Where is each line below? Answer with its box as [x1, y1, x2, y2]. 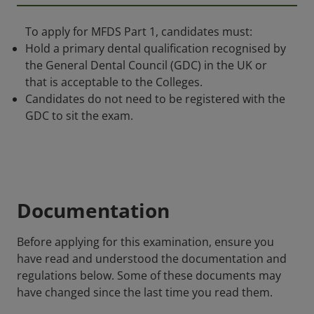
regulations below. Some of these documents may [17, 268, 281, 284]
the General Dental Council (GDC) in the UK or [25, 57, 267, 74]
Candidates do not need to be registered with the [25, 91, 285, 107]
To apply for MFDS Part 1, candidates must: [25, 24, 252, 40]
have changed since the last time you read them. [17, 285, 273, 301]
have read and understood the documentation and [17, 251, 287, 267]
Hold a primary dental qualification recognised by [25, 41, 286, 57]
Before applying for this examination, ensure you [17, 234, 274, 250]
